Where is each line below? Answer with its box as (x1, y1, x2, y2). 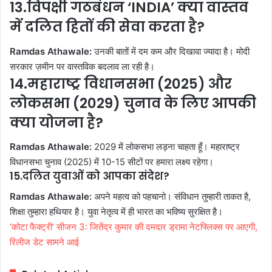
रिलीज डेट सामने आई (10, 236, 79, 248)
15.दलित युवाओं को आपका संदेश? (10, 169, 169, 184)
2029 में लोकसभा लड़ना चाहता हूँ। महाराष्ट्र (92, 141, 240, 153)
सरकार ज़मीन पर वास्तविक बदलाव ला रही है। (10, 60, 155, 72)
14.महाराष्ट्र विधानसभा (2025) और (10, 73, 232, 93)
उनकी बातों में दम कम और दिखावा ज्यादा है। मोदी (92, 45, 250, 57)
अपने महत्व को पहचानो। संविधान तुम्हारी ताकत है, (92, 190, 251, 202)
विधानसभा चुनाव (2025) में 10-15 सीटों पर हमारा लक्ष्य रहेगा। (10, 156, 214, 168)
